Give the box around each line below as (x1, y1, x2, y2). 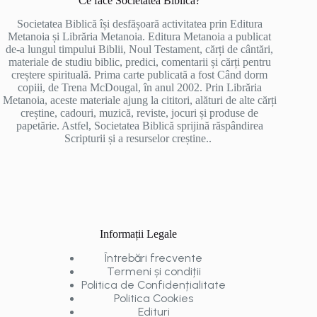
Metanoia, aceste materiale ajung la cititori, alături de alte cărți (2, 93, 277, 106)
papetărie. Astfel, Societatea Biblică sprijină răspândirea (16, 119, 263, 132)
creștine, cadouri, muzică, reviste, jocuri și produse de (21, 106, 259, 119)
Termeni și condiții (106, 264, 201, 278)
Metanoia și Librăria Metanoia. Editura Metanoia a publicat (8, 30, 272, 42)
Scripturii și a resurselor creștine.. (64, 132, 215, 144)
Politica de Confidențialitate (81, 277, 226, 292)
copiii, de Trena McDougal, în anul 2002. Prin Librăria (17, 81, 262, 93)
